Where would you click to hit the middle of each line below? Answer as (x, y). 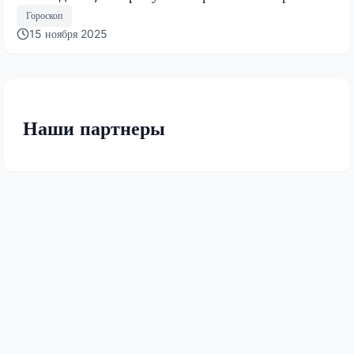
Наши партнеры (94, 128)
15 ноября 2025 (68, 33)
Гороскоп (44, 15)
